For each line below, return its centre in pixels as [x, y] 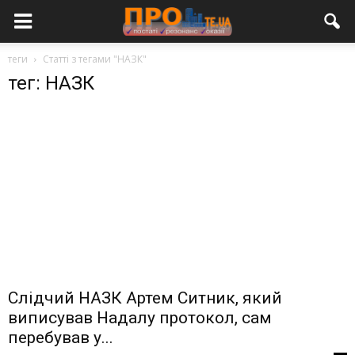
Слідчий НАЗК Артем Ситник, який [145, 298]
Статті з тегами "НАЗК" [95, 59]
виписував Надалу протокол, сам [140, 318]
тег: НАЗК [51, 83]
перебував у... [61, 338]
